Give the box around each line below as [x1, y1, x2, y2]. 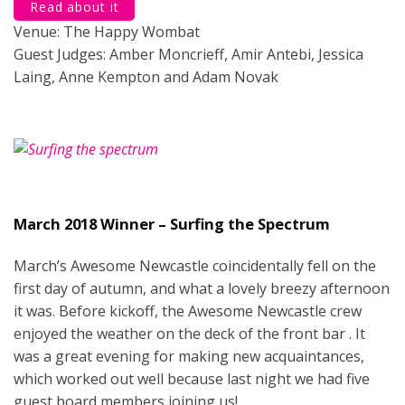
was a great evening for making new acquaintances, [14, 345, 364, 366]
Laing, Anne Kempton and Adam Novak [14, 66, 278, 87]
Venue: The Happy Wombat [14, 21, 200, 42]
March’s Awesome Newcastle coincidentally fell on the [14, 255, 376, 276]
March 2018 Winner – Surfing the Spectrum [14, 212, 330, 234]
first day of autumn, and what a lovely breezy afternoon [14, 278, 390, 298]
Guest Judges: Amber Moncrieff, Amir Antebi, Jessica [14, 43, 363, 64]
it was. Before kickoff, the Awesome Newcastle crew [14, 300, 362, 321]
